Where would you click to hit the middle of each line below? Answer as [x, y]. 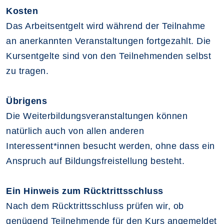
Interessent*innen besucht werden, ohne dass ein [110, 146]
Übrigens [26, 101]
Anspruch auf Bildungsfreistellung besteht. [95, 161]
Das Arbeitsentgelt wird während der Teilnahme [106, 26]
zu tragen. [27, 71]
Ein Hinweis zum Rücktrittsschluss [85, 191]
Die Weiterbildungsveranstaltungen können [97, 116]
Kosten [22, 11]
